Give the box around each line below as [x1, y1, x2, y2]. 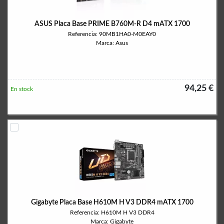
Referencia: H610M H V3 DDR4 [69, 209, 154, 215]
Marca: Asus [96, 40, 128, 46]
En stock [10, 86, 33, 92]
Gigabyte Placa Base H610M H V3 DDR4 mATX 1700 [30, 199, 193, 206]
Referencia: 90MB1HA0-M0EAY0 [68, 31, 156, 37]
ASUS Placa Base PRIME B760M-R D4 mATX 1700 [34, 20, 190, 27]
